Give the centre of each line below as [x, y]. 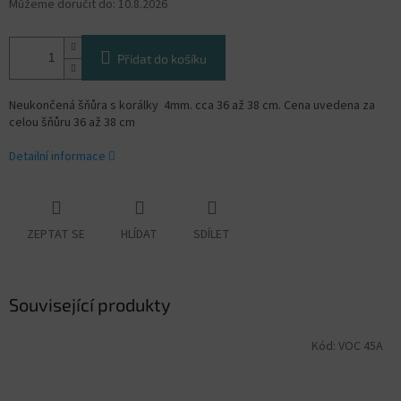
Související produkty [90, 305]
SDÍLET [212, 235]
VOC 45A [361, 346]
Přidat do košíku [162, 59]
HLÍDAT [139, 235]
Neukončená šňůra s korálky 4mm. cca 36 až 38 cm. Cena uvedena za [192, 106]
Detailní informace [57, 157]
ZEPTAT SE [56, 235]
